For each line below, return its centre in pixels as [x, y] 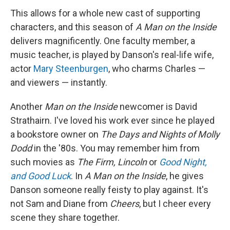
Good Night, [183, 162]
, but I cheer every [175, 204]
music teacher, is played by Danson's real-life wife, [112, 55]
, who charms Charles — [157, 69]
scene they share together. [65, 217]
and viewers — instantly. [59, 82]
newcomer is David [157, 107]
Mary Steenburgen [71, 69]
